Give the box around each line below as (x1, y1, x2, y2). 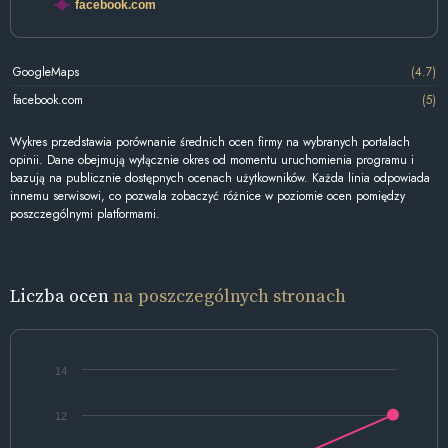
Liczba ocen (10, 283, 113, 309)
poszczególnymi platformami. (10, 205, 160, 224)
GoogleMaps (12, 62, 79, 81)
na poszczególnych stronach (113, 283, 346, 309)
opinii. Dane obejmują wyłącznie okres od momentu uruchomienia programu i (10, 151, 414, 170)
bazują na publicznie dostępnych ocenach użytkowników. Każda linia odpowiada (10, 169, 430, 188)
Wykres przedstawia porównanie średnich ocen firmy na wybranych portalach (10, 133, 410, 152)
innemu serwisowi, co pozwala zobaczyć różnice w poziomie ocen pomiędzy (10, 187, 405, 206)
